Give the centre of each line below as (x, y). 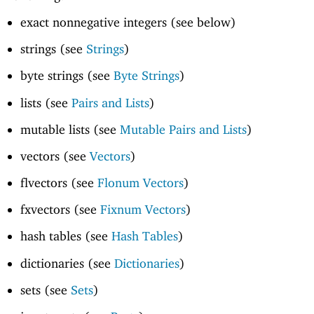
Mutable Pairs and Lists (183, 129)
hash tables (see (66, 236)
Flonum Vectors (140, 183)
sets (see (45, 289)
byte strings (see (67, 76)
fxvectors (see (60, 210)
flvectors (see (59, 183)
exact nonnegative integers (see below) (128, 22)
